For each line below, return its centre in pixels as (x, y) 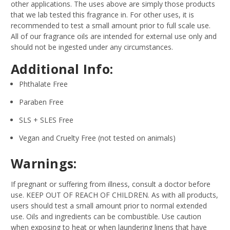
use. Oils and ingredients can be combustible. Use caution (106, 216)
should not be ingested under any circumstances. (92, 47)
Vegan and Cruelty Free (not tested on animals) (98, 138)
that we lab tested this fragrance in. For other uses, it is (102, 14)
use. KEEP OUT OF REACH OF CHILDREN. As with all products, (114, 195)
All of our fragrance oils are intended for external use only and (114, 36)
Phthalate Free (44, 84)
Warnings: (44, 163)
